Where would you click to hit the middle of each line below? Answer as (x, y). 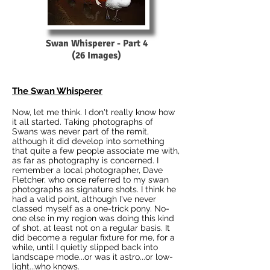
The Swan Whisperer (57, 91)
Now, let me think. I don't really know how (93, 112)
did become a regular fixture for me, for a (93, 237)
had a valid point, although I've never (84, 199)
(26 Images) (96, 55)
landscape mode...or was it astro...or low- (93, 257)
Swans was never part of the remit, (80, 131)
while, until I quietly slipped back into (85, 247)
